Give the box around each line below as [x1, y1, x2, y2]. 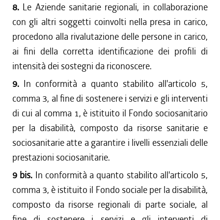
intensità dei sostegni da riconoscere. [12, 60, 152, 72]
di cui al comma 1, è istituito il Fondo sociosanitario [12, 107, 208, 119]
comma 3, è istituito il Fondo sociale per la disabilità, [12, 184, 208, 196]
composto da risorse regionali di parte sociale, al [12, 198, 208, 211]
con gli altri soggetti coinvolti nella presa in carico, [12, 16, 208, 28]
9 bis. [12, 169, 35, 181]
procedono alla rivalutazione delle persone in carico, [12, 30, 208, 43]
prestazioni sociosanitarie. [12, 151, 110, 164]
